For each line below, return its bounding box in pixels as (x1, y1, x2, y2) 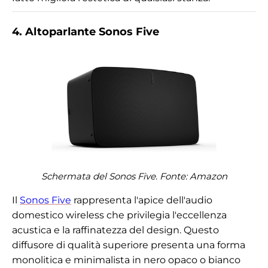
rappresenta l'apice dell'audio (71, 194, 212, 206)
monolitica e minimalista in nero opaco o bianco (12, 254, 240, 266)
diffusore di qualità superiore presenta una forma (12, 239, 245, 251)
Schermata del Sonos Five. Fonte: (41, 170, 190, 182)
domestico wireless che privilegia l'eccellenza (12, 209, 227, 221)
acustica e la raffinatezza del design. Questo (12, 224, 219, 236)
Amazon (189, 170, 227, 182)
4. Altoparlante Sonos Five (12, 25, 159, 38)
